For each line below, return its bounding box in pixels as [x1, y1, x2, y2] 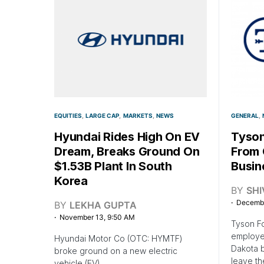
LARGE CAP [85, 111, 120, 119]
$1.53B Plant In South [54, 159, 172, 173]
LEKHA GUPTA [70, 199, 137, 211]
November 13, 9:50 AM [60, 212, 135, 222]
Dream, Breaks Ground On [54, 144, 200, 159]
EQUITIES [54, 111, 82, 119]
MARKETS [123, 111, 153, 119]
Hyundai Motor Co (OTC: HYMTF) [54, 233, 183, 243]
